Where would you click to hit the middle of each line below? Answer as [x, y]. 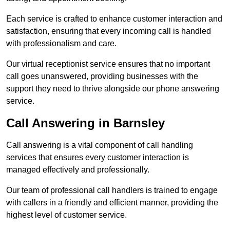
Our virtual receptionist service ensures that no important [108, 64]
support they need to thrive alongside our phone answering [113, 89]
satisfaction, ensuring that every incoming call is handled [109, 31]
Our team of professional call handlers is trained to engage [112, 190]
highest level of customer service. [66, 215]
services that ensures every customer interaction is [98, 158]
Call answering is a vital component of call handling [100, 145]
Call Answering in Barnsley [85, 123]
